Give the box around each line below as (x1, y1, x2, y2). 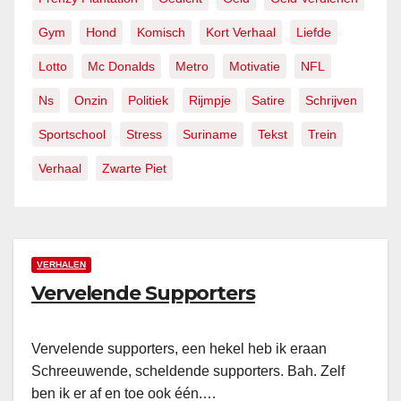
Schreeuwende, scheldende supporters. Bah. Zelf (31, 363, 345, 380)
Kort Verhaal (206, 25, 276, 40)
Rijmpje (189, 93, 231, 108)
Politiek (128, 93, 168, 108)
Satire (252, 93, 285, 108)
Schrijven (305, 93, 357, 108)
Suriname (183, 127, 237, 142)
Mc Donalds (88, 59, 155, 74)
